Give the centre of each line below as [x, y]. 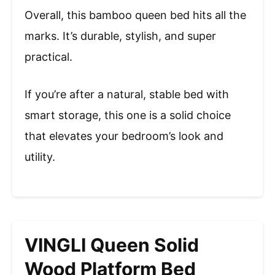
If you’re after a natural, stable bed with [127, 94]
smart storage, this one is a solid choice [128, 115]
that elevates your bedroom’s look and [124, 136]
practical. [48, 56]
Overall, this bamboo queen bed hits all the [135, 15]
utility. [40, 157]
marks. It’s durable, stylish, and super [120, 36]
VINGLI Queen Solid [112, 245]
